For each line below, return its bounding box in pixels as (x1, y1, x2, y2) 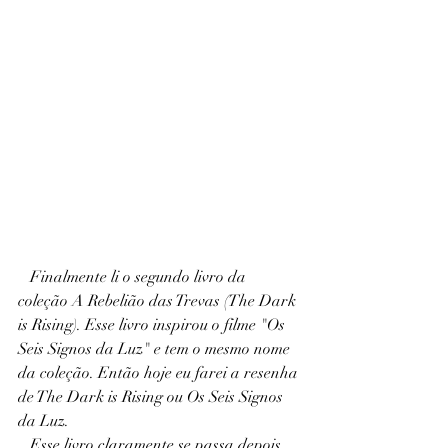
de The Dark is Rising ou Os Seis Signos (18, 387, 287, 407)
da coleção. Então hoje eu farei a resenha (18, 363, 302, 383)
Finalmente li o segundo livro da (18, 267, 30, 287)
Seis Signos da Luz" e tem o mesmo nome (18, 339, 294, 359)
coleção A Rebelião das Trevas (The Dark (18, 291, 300, 311)
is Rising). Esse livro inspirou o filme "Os (18, 315, 289, 335)
